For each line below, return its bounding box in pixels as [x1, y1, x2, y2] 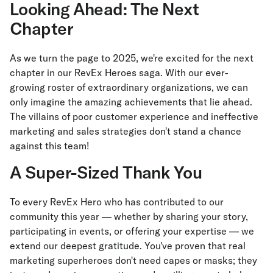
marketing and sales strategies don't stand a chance [10, 125, 241, 138]
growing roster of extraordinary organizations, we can [10, 81, 248, 94]
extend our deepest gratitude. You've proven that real [10, 239, 246, 252]
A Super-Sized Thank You [10, 161, 202, 183]
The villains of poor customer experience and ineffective [10, 110, 258, 123]
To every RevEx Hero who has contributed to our [10, 196, 224, 208]
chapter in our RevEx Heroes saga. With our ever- [10, 66, 228, 79]
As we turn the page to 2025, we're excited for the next [10, 52, 253, 65]
